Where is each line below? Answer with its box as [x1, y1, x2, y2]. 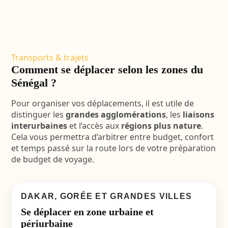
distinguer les [11, 109, 66, 120]
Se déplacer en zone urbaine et [20, 206, 154, 217]
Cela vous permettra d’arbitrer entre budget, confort [11, 131, 214, 142]
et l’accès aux [67, 120, 121, 131]
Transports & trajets [11, 52, 89, 63]
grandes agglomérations [65, 109, 166, 120]
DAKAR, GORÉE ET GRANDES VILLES [20, 192, 192, 201]
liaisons [182, 109, 214, 120]
